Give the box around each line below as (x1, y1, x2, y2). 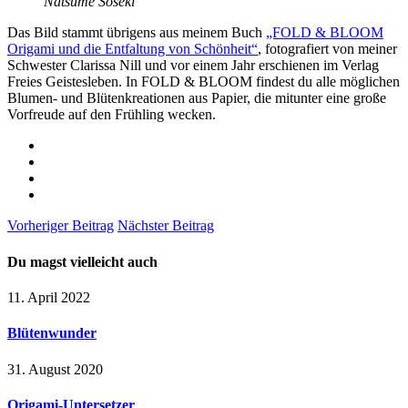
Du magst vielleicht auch (7, 253, 158, 270)
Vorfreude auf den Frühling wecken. (7, 107, 216, 123)
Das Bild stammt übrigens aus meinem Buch (7, 25, 266, 41)
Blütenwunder (7, 325, 97, 342)
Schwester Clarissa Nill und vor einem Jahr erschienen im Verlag (7, 57, 379, 74)
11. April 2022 (7, 290, 90, 305)
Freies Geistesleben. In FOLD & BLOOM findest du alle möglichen (7, 74, 400, 90)
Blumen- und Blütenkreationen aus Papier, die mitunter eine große (7, 90, 386, 107)
